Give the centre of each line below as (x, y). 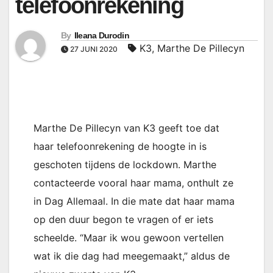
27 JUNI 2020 (94, 49)
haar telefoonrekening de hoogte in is (120, 146)
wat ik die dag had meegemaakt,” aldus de (132, 256)
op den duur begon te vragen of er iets (123, 219)
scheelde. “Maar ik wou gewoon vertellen (129, 238)
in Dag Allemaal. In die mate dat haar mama (134, 201)
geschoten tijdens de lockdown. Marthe (125, 165)
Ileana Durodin (101, 35)
